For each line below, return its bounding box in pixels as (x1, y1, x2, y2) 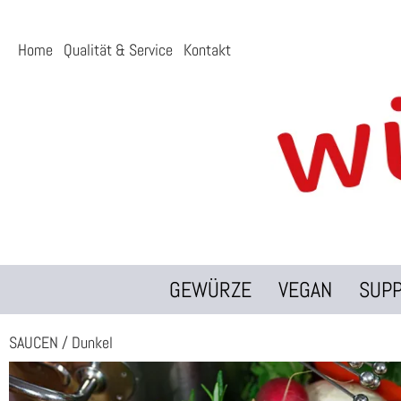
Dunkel (72, 332, 113, 354)
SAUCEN (9, 332, 58, 354)
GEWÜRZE (169, 276, 252, 304)
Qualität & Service (64, 38, 173, 60)
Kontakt (183, 38, 231, 60)
